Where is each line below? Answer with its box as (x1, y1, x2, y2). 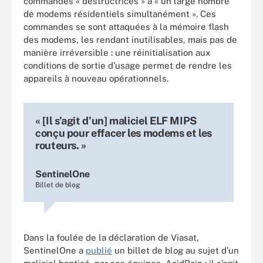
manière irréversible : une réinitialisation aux (23, 48, 210, 58)
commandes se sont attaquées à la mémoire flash (23, 22, 229, 32)
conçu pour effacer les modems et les (35, 127, 213, 139)
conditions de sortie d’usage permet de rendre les (23, 60, 232, 70)
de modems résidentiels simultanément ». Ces (23, 9, 216, 19)
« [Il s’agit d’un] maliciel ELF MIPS (35, 114, 197, 127)
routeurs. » (35, 139, 87, 151)
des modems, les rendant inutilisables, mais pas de (23, 35, 237, 45)
